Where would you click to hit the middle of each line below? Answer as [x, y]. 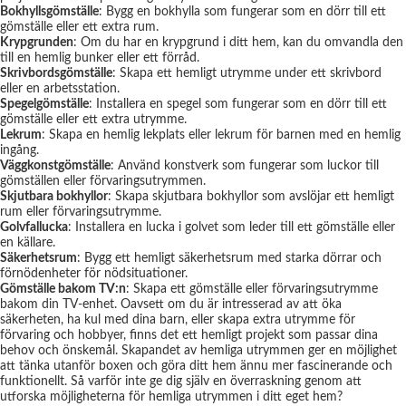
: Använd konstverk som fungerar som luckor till [245, 166]
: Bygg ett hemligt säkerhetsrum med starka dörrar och [229, 258]
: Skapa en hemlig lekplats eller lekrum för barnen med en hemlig [221, 135]
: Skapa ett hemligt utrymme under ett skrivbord [247, 73]
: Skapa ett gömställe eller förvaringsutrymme [252, 289]
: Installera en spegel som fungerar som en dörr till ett [238, 104]
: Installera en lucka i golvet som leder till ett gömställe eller [232, 227]
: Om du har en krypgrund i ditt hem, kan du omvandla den [238, 43]
